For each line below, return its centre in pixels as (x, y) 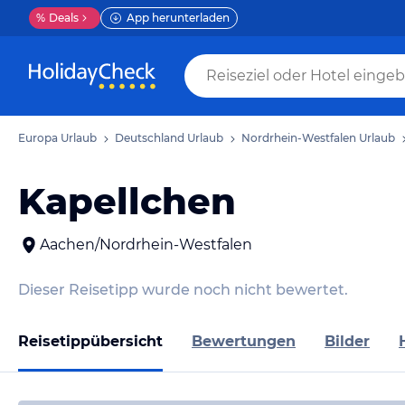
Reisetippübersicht (90, 341)
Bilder (347, 341)
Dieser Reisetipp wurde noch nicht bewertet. (183, 290)
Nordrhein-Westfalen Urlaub (318, 138)
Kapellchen (127, 201)
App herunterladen (178, 18)
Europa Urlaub (57, 138)
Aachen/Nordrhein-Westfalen (146, 245)
